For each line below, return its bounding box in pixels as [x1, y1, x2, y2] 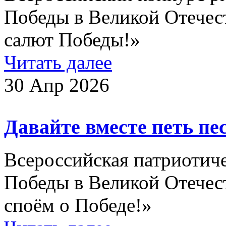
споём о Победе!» [4, 194, 152, 216]
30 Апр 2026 [4, 74, 109, 96]
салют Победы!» [4, 29, 140, 51]
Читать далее [4, 51, 112, 74]
